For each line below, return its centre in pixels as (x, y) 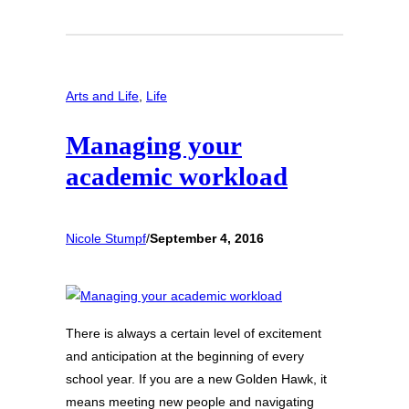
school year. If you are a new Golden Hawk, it (196, 379)
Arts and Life (102, 95)
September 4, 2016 (207, 238)
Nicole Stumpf (106, 238)
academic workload (177, 177)
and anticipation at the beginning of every (185, 357)
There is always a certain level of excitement (194, 334)
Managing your (154, 146)
